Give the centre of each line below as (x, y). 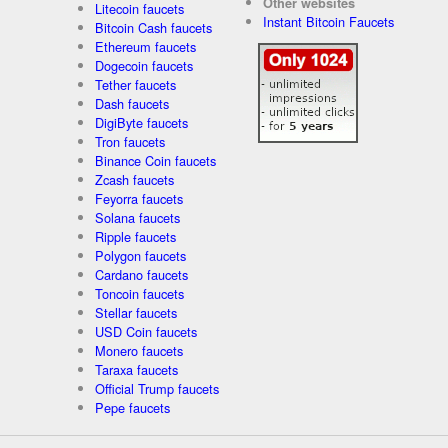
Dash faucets (131, 103)
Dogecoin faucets (143, 65)
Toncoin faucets (139, 293)
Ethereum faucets (145, 46)
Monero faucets (138, 350)
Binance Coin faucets (155, 160)
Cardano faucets (141, 274)
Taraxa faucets (136, 369)
